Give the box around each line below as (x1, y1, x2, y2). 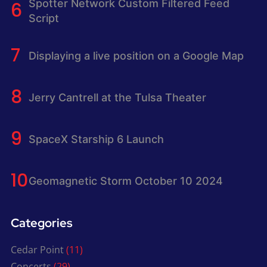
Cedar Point (10, 243, 64, 256)
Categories (10, 215, 73, 231)
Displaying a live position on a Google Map (28, 49, 244, 62)
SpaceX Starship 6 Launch (28, 132, 164, 145)
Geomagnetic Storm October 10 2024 (28, 174, 223, 187)
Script (28, 12, 59, 24)
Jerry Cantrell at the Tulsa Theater (28, 91, 206, 104)
